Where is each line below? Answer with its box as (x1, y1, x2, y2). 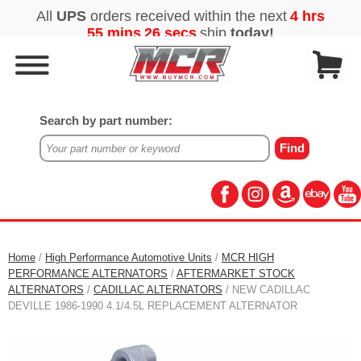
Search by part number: (39, 114, 172, 127)
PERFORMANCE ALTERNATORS (8, 268, 168, 280)
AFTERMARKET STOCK (176, 268, 295, 280)
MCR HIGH (222, 251, 274, 263)
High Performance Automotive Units (45, 251, 212, 263)
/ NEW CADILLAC (222, 284, 310, 296)
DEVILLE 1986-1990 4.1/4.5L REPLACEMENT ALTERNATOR (8, 300, 297, 312)
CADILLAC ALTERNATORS (93, 284, 222, 296)
